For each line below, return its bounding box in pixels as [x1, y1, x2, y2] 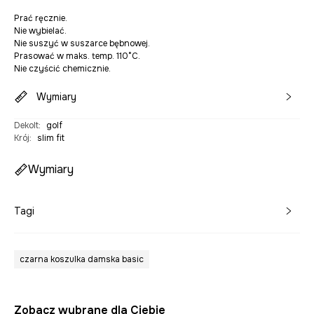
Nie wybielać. [14, 25, 67, 36]
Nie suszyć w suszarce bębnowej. [14, 37, 150, 49]
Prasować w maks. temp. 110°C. [14, 50, 140, 62]
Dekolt [14, 119, 39, 131]
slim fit [37, 132, 64, 144]
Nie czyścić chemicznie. [14, 62, 111, 74]
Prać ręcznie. [14, 12, 67, 24]
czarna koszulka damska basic [20, 253, 144, 265]
